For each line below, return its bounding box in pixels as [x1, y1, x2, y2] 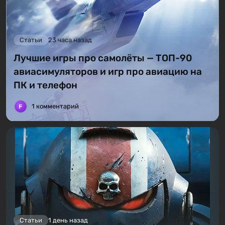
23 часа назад [48, 36, 92, 44]
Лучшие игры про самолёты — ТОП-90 [14, 52, 192, 64]
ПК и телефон [14, 79, 77, 91]
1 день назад [48, 216, 88, 224]
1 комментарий [32, 102, 79, 110]
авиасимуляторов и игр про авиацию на [14, 66, 202, 78]
